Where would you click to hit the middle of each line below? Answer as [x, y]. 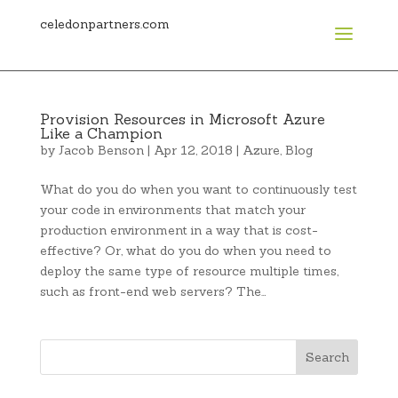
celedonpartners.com [104, 24]
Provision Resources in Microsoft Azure [182, 119]
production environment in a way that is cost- [179, 230]
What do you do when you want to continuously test [198, 189]
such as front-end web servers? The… [153, 291]
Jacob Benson [101, 150]
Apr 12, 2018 [193, 150]
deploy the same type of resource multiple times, [189, 271]
